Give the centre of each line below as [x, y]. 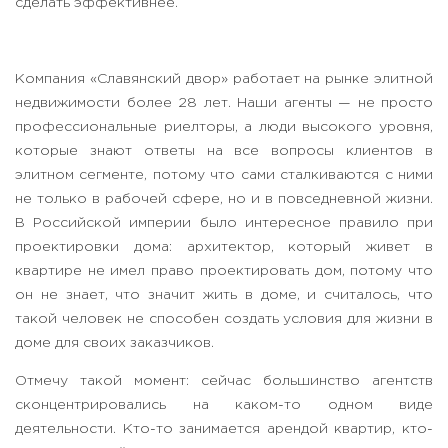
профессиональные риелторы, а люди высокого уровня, [224, 127]
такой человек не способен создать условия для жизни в [224, 319]
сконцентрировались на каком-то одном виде [224, 405]
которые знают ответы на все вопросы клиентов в [224, 151]
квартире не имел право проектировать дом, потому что [224, 271]
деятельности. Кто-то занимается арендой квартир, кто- [224, 429]
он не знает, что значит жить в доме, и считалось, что [224, 295]
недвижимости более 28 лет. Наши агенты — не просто [224, 103]
